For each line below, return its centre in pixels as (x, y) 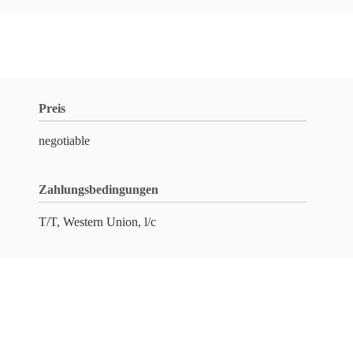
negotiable (64, 141)
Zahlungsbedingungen (98, 190)
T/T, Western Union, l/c (97, 222)
